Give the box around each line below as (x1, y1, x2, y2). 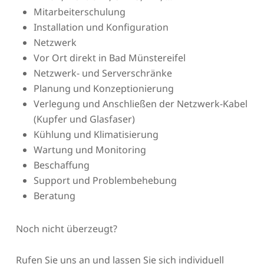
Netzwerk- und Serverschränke (33, 66, 172, 80)
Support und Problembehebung (33, 173, 177, 187)
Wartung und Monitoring (33, 143, 146, 156)
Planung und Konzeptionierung (33, 81, 174, 95)
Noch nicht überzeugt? (15, 222, 117, 235)
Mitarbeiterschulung (33, 5, 126, 18)
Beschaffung (33, 158, 90, 171)
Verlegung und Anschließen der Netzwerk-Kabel (33, 97, 247, 110)
